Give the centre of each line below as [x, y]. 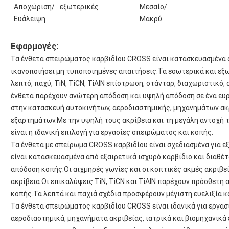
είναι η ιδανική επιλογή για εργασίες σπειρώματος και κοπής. [112, 133]
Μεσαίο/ [153, 7]
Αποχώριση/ [34, 7]
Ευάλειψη [30, 19]
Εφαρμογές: [35, 47]
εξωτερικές [79, 7]
